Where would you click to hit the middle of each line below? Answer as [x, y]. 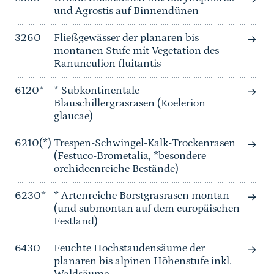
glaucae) [73, 117]
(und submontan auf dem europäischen [147, 209]
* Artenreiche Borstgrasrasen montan [142, 196]
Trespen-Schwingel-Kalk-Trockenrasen [145, 143]
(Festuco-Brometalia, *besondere [130, 156]
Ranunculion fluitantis [107, 64]
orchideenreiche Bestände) [116, 169]
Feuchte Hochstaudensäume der [129, 249]
